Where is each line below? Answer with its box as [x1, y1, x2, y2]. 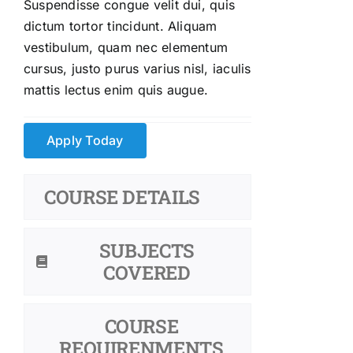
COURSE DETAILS [44, 184, 200, 210]
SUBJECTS [98, 238, 195, 264]
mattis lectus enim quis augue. [24, 82, 209, 98]
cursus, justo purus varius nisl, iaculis [24, 61, 251, 77]
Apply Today [46, 132, 124, 149]
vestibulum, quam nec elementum [24, 39, 229, 56]
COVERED [103, 260, 191, 286]
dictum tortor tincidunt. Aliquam [24, 18, 217, 35]
